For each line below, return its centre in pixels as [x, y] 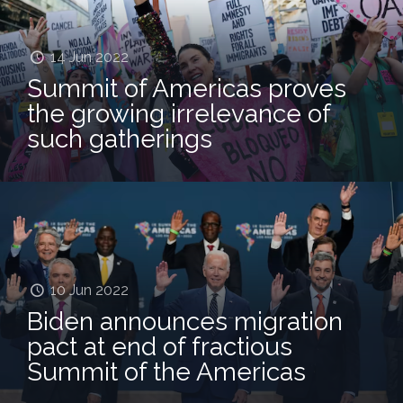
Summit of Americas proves [187, 88]
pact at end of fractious [160, 346]
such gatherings [120, 139]
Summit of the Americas [166, 372]
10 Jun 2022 [90, 290]
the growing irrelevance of [179, 113]
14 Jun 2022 [90, 57]
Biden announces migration [185, 321]
